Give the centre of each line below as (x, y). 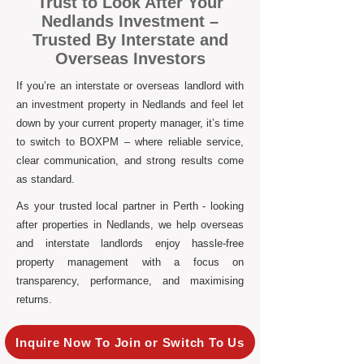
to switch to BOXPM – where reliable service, (130, 142)
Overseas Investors (130, 58)
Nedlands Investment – (130, 21)
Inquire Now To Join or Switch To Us (130, 342)
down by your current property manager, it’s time (130, 123)
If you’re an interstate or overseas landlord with (130, 86)
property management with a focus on (130, 262)
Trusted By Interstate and (130, 40)
